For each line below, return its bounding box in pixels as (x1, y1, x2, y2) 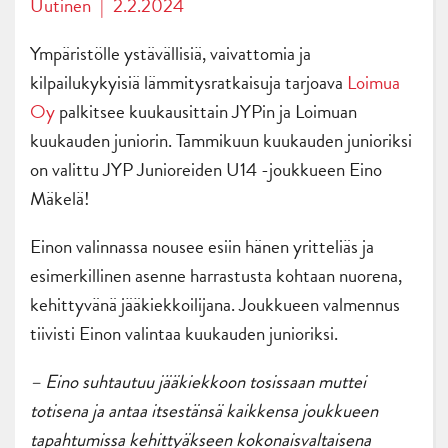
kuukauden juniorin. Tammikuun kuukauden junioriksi (30, 126, 412, 156)
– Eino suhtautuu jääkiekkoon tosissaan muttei (30, 367, 366, 397)
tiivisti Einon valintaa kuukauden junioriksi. (30, 319, 338, 349)
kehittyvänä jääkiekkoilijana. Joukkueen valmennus (30, 290, 400, 320)
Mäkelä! (30, 184, 90, 214)
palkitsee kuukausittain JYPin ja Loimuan (55, 97, 357, 127)
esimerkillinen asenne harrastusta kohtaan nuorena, (30, 261, 402, 291)
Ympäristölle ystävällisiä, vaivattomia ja (30, 39, 311, 69)
